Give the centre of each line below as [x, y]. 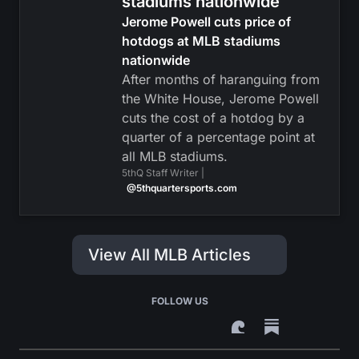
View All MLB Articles [169, 255]
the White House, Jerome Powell [220, 99]
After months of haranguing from [220, 79]
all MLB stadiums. [174, 156]
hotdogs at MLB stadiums [201, 41]
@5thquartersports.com [182, 188]
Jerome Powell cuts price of [206, 22]
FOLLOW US [179, 301]
